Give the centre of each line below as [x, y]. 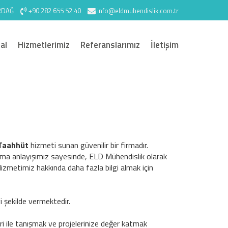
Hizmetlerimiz [44, 45]
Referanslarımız [110, 45]
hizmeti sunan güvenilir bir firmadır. [90, 145]
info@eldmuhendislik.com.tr [138, 10]
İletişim [165, 45]
